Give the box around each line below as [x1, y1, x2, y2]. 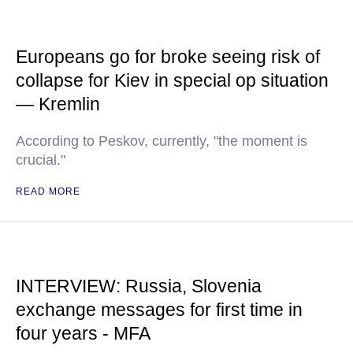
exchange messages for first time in [16, 299, 303, 321]
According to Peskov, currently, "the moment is [16, 133, 307, 150]
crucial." [16, 152, 65, 169]
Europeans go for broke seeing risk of [16, 46, 320, 68]
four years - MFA [16, 323, 150, 344]
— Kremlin [16, 94, 100, 115]
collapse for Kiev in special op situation [16, 70, 329, 91]
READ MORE [16, 186, 80, 198]
